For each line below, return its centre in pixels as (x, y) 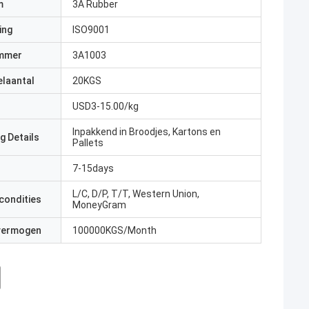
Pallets (88, 143)
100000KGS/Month (114, 230)
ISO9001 (91, 30)
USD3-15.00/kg (106, 106)
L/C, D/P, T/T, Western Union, (136, 194)
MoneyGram (99, 205)
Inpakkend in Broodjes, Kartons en (147, 132)
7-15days (93, 168)
